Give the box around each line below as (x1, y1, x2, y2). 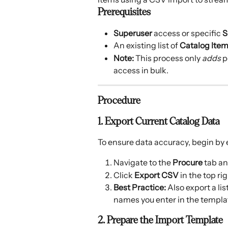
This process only (134, 52, 202, 63)
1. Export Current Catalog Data (98, 116, 219, 127)
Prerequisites (98, 7, 151, 17)
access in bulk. (113, 65, 168, 75)
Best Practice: (113, 182, 166, 193)
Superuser (113, 28, 152, 38)
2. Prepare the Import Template (98, 215, 223, 226)
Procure (173, 157, 203, 168)
